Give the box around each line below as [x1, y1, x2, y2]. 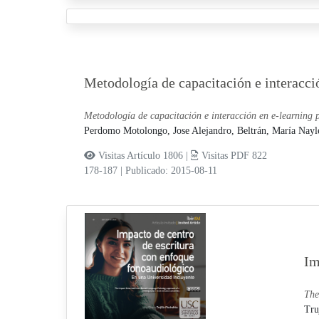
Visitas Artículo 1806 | [95, 150, 191, 161]
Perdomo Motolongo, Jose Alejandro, [83, 125, 237, 136]
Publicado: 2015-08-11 [125, 164, 217, 176]
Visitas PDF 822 [198, 150, 267, 161]
